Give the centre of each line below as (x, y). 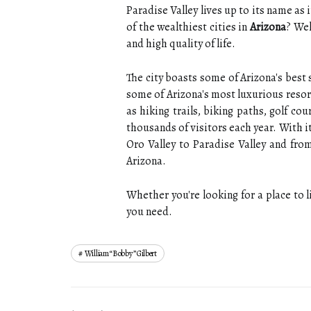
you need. (149, 212)
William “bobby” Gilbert (120, 253)
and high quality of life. (181, 44)
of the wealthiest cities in (188, 27)
